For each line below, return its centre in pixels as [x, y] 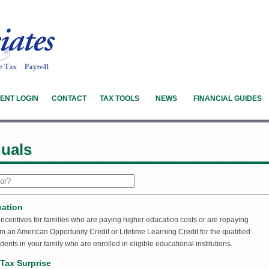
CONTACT [69, 99]
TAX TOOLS [119, 99]
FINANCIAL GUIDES [228, 99]
